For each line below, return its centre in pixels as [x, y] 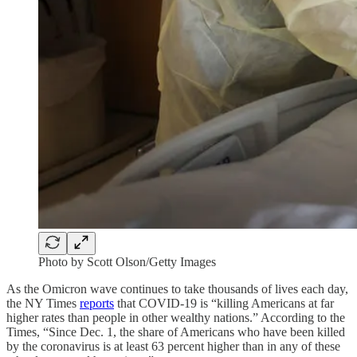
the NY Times [43, 303]
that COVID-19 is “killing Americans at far [224, 303]
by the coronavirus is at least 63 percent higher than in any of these [173, 346]
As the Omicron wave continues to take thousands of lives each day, [177, 288]
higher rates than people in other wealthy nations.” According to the [176, 317]
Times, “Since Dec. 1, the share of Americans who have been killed [176, 331]
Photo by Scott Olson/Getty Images [127, 261]
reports [97, 303]
